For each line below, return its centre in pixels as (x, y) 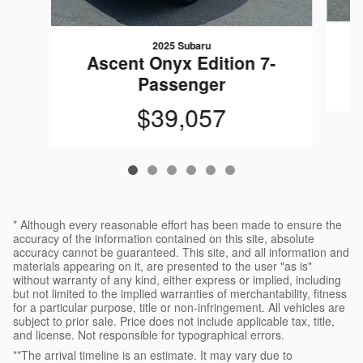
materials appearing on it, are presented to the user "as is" (162, 265)
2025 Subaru (181, 45)
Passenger (181, 83)
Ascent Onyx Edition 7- (181, 62)
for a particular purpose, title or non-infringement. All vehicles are (179, 307)
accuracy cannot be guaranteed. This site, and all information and (181, 252)
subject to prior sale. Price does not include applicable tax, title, (174, 320)
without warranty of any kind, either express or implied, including (177, 279)
